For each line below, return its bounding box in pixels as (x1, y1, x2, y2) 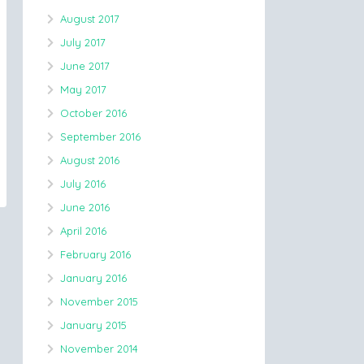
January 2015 (60, 318, 127, 331)
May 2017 (60, 83, 106, 96)
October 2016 (60, 106, 127, 119)
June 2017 (60, 59, 110, 72)
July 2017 (60, 36, 106, 49)
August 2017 (60, 12, 119, 25)
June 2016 (60, 201, 110, 214)
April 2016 (60, 224, 106, 237)
